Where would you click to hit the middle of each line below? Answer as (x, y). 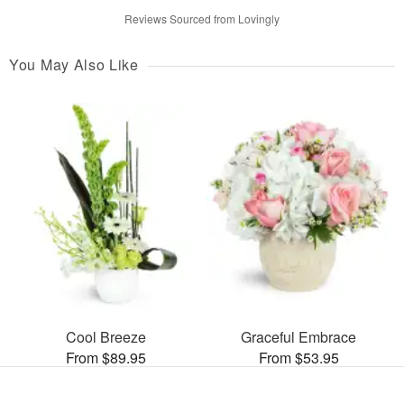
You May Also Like (74, 65)
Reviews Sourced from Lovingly (202, 19)
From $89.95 (106, 357)
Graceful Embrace (298, 336)
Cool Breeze (106, 336)
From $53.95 (298, 357)
